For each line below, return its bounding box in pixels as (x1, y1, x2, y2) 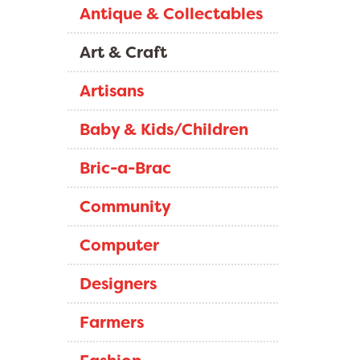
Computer (79, 235, 159, 256)
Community (79, 196, 171, 217)
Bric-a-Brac (79, 157, 171, 178)
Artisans (79, 80, 144, 101)
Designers (79, 273, 157, 294)
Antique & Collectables (79, 3, 263, 24)
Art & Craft (79, 42, 167, 63)
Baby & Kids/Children (79, 119, 248, 140)
